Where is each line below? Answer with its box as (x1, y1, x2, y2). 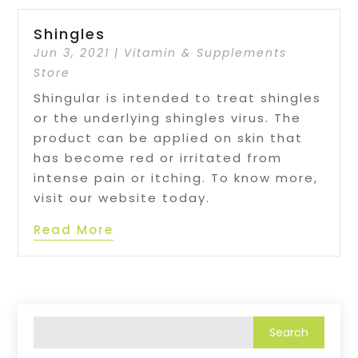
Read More (34, 221, 114, 238)
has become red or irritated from (34, 149, 283, 166)
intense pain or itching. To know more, (34, 169, 319, 186)
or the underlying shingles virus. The (34, 109, 302, 126)
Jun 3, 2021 (34, 44, 110, 61)
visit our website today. (34, 189, 211, 206)
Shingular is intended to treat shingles (34, 89, 322, 106)
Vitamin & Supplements (124, 44, 288, 61)
